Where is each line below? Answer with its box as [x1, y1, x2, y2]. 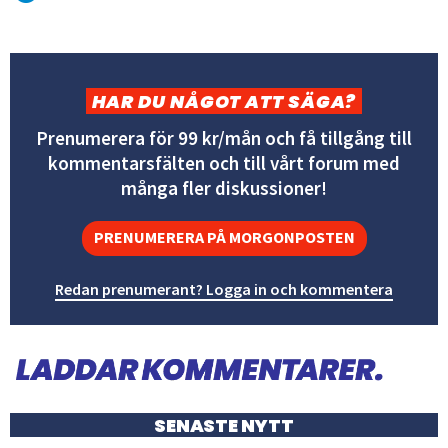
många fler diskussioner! [121, 175, 327, 200]
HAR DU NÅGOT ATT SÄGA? [91, 88, 357, 114]
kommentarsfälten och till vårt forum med [48, 150, 400, 175]
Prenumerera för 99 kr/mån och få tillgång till [36, 125, 412, 150]
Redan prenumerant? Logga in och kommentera [55, 278, 393, 299]
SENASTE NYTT [154, 412, 294, 438]
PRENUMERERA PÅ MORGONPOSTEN [93, 226, 355, 247]
